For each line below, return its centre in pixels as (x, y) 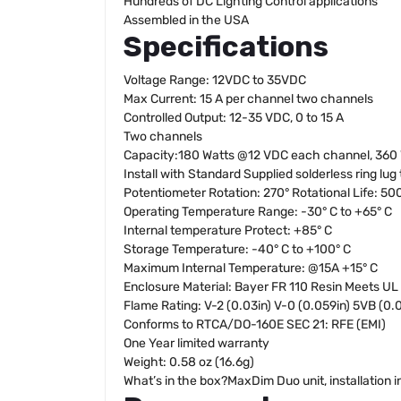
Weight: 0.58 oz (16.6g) (189, 362)
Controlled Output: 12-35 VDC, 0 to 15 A (234, 118)
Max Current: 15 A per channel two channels (248, 99)
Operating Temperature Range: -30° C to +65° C (258, 212)
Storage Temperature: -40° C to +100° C (237, 249)
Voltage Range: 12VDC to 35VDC (215, 80)
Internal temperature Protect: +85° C (228, 230)
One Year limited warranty (196, 343)
